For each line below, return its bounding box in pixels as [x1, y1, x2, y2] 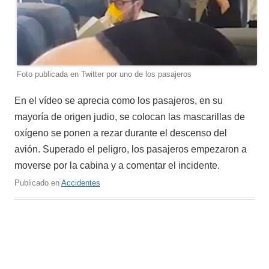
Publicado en [14, 178, 61, 188]
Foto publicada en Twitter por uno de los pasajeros [17, 70, 192, 79]
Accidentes [61, 178, 100, 188]
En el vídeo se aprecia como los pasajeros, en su [14, 95, 223, 106]
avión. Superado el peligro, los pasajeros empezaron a [14, 144, 247, 155]
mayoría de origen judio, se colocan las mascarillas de [14, 112, 245, 122]
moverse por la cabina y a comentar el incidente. [14, 160, 220, 171]
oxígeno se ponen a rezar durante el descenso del [14, 128, 227, 139]
